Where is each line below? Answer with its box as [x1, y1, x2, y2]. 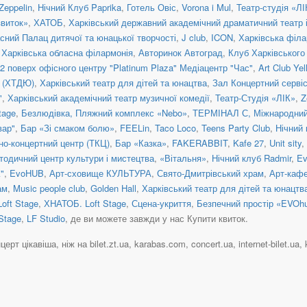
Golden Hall [90, 181, 136, 195]
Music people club [13, 181, 85, 195]
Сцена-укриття [132, 196, 191, 210]
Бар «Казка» [115, 136, 167, 149]
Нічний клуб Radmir [212, 151, 291, 164]
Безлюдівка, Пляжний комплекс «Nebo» [21, 106, 187, 119]
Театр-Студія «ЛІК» [215, 90, 295, 104]
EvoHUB [10, 166, 44, 180]
